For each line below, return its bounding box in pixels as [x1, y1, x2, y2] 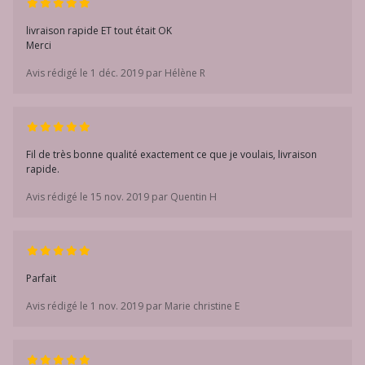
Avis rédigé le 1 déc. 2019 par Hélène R [26, 66, 205, 80]
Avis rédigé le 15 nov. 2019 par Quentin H [26, 190, 217, 204]
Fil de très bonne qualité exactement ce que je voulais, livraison [26, 147, 317, 161]
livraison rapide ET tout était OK [26, 24, 172, 37]
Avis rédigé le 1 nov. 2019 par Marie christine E [26, 299, 240, 313]
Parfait [26, 271, 56, 285]
